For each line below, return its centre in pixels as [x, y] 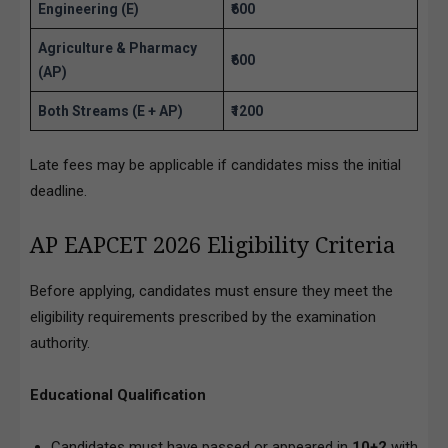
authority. [60, 342]
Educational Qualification [118, 394]
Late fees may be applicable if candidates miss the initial [215, 164]
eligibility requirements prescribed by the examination [203, 316]
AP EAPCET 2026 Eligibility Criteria [212, 245]
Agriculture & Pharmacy [117, 47]
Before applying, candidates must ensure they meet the [211, 290]
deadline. [58, 190]
